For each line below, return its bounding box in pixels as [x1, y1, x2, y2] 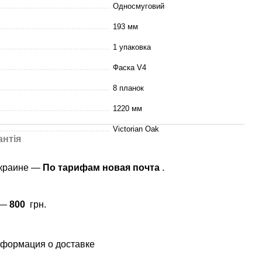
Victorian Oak [113, 125, 159, 134]
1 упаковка [113, 43, 151, 52]
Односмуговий [113, 2, 164, 11]
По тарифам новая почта [43, 163, 160, 173]
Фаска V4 [113, 63, 146, 73]
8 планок [113, 84, 144, 93]
